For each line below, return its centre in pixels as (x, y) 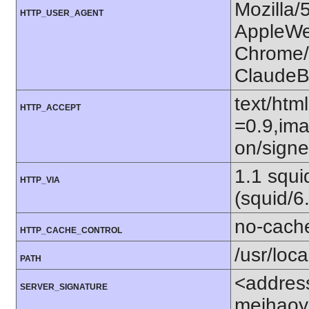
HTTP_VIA (40, 180)
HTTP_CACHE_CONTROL (71, 231)
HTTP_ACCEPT (50, 108)
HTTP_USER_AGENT (62, 13)
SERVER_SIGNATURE (64, 287)
